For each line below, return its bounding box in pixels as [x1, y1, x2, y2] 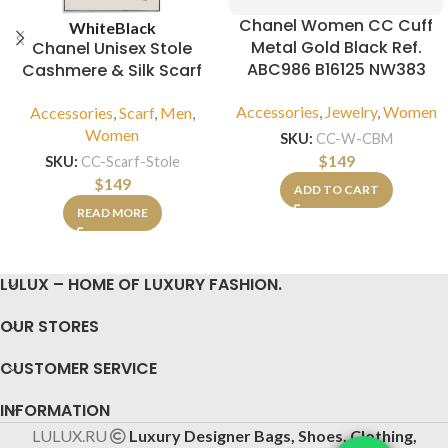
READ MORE [76, 204, 148, 220]
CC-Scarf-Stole [80, 153, 180, 171]
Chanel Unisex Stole [32, 37, 192, 61]
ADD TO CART [293, 181, 379, 197]
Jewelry [324, 102, 377, 122]
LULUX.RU [31, 425, 110, 445]
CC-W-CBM [315, 130, 393, 148]
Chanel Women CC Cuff [239, 14, 433, 38]
